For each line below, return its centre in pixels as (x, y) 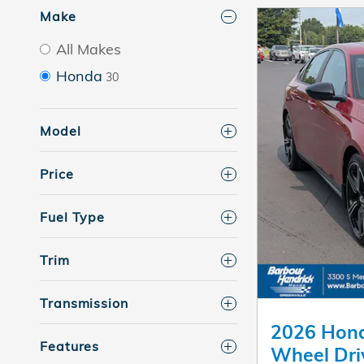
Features (70, 347)
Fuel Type (73, 217)
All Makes (89, 50)
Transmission (84, 303)
